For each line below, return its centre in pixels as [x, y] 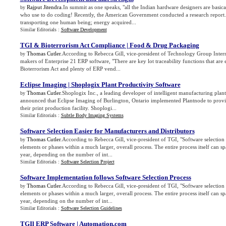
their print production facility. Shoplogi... [68, 108]
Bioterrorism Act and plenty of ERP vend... [70, 69]
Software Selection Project [88, 162]
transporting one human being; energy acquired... [78, 22]
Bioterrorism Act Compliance [83, 45]
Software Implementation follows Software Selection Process [105, 177]
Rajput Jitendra [44, 7]
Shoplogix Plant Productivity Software [126, 84]
